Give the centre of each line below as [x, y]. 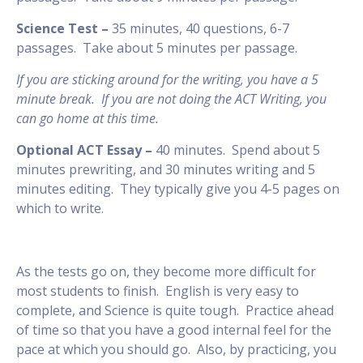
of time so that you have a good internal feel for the [174, 329]
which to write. [60, 208]
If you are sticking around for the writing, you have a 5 [167, 79]
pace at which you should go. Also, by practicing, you [176, 349]
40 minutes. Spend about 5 [238, 149]
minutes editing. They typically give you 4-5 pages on [178, 188]
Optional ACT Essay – [86, 149]
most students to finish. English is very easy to [158, 290]
